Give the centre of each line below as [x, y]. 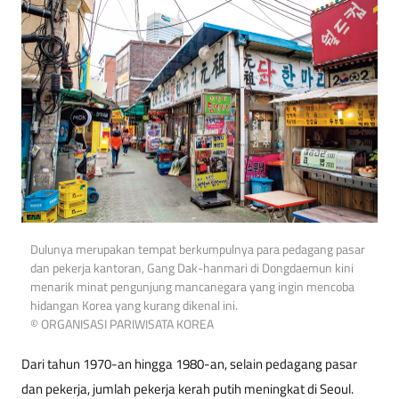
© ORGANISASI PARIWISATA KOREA [122, 325]
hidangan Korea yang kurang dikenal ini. [134, 306]
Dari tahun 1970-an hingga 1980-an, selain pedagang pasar [189, 364]
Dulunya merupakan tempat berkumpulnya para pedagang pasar [198, 250]
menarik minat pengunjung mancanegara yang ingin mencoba [192, 287]
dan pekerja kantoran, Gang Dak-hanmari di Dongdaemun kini [192, 269]
